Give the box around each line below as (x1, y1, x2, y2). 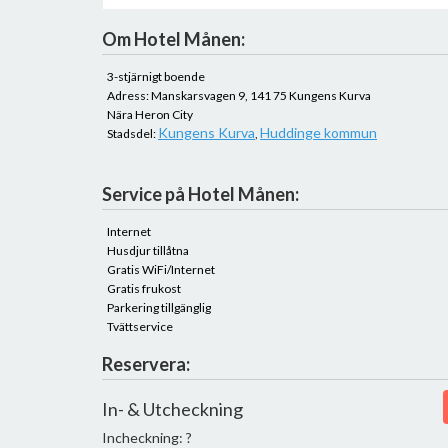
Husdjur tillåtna (107, 243, 189, 258)
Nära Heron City (107, 107, 193, 122)
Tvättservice (107, 319, 173, 334)
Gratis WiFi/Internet (107, 262, 215, 277)
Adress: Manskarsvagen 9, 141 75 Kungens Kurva (107, 88, 371, 103)
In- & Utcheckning (102, 398, 243, 420)
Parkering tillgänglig (107, 300, 211, 315)
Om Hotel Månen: (102, 28, 245, 50)
